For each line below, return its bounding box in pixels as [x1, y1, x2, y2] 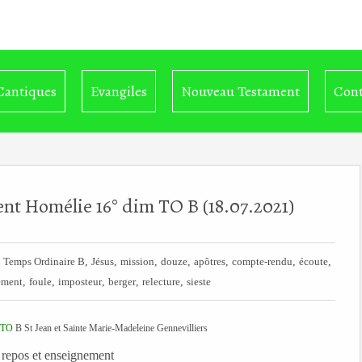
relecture [142, 276, 180, 287]
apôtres [194, 256, 225, 267]
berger [108, 276, 136, 287]
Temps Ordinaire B [3, 256, 85, 267]
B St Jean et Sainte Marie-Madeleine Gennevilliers [15, 322, 208, 334]
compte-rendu [232, 256, 293, 267]
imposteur [58, 276, 102, 287]
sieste [187, 276, 211, 287]
